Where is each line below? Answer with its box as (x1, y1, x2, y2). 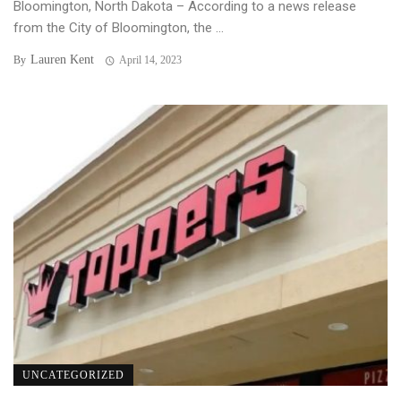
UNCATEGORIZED (22, 368, 124, 381)
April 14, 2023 (118, 54, 182, 67)
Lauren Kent (30, 53, 94, 67)
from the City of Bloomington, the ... (13, 20, 224, 37)
